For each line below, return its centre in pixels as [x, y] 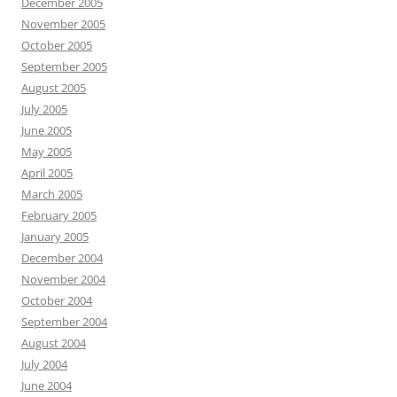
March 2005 [52, 195]
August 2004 [54, 343]
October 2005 [57, 46]
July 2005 [44, 109]
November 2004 [63, 280]
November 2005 [63, 24]
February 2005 [59, 216]
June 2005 [47, 131]
